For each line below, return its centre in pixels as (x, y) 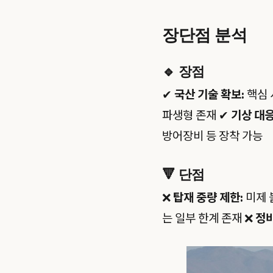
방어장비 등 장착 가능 (212, 136)
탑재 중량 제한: (208, 199)
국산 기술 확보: (209, 95)
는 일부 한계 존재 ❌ (209, 219)
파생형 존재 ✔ (197, 116)
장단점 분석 (205, 34)
